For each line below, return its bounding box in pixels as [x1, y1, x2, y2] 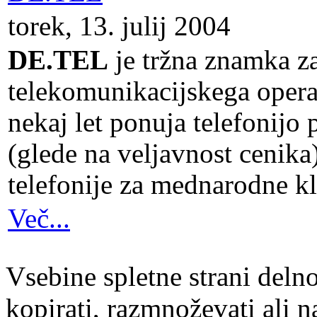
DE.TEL [8, 45, 108, 75]
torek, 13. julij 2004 [8, 11, 231, 41]
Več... [8, 204, 70, 234]
